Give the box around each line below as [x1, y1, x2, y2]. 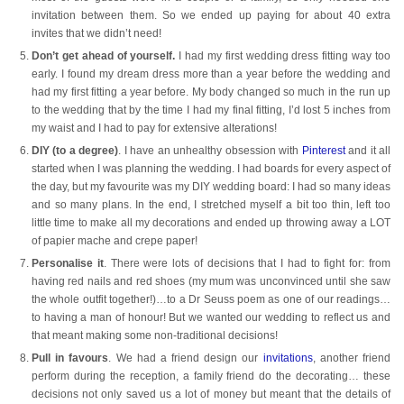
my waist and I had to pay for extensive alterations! [32, 122, 277, 135]
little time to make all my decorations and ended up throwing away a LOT [32, 216, 390, 230]
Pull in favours [32, 352, 109, 365]
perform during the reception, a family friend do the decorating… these [32, 370, 390, 383]
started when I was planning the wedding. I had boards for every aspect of [32, 162, 390, 176]
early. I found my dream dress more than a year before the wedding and [32, 68, 390, 81]
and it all [344, 144, 391, 158]
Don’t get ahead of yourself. [32, 50, 176, 63]
